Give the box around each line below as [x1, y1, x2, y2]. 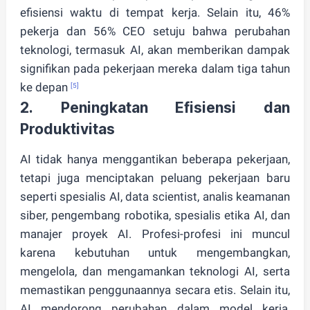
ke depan [19, 80, 71, 94]
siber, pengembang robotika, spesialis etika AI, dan [19, 208, 291, 222]
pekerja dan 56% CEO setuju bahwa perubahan [19, 24, 291, 38]
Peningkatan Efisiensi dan [60, 99, 291, 116]
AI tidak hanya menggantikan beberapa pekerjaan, [19, 152, 291, 166]
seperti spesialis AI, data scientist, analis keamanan [19, 190, 291, 203]
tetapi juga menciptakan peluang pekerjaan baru [19, 171, 291, 185]
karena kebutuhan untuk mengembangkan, [19, 246, 291, 259]
